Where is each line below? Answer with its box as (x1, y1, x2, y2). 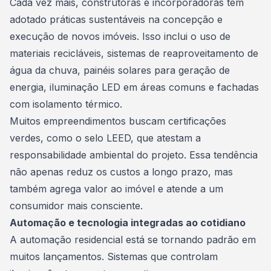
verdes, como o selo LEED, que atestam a (10, 132, 201, 144)
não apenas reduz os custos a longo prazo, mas (10, 166, 233, 178)
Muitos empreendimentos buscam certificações (10, 115, 226, 127)
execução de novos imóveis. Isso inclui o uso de (10, 30, 230, 42)
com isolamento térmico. (10, 98, 125, 110)
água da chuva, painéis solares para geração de (10, 64, 230, 76)
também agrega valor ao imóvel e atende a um (10, 183, 223, 195)
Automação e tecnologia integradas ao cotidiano (10, 217, 248, 229)
